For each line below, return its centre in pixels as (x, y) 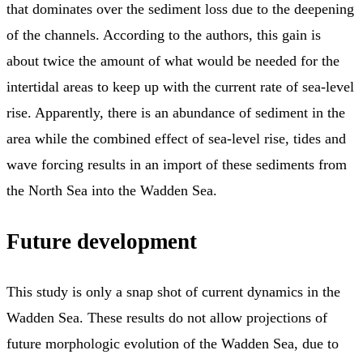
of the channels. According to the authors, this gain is (164, 35)
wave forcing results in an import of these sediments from (177, 165)
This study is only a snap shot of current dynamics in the (173, 291)
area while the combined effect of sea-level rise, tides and (176, 139)
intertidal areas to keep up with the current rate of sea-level (180, 87)
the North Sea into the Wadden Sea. (112, 191)
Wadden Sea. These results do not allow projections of (167, 317)
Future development (102, 241)
